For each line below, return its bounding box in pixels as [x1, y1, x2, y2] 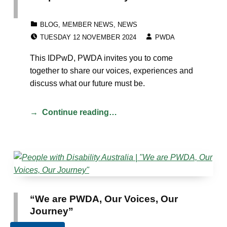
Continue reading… [42, 107, 117, 117]
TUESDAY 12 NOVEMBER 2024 [40, 33, 136, 41]
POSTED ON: [40, 27, 81, 35]
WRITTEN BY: [155, 27, 198, 35]
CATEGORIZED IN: [40, 15, 49, 23]
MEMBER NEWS [62, 20, 113, 28]
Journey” [29, 205, 73, 216]
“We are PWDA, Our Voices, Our [29, 193, 178, 204]
